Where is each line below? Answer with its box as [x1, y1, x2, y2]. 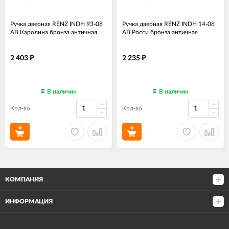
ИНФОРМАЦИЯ [5, 198, 53, 205]
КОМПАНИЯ [5, 176, 43, 183]
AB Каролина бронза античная [10, 29, 97, 35]
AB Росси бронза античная [122, 29, 198, 35]
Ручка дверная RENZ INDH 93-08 [10, 21, 103, 27]
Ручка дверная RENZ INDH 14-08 [122, 21, 215, 27]
